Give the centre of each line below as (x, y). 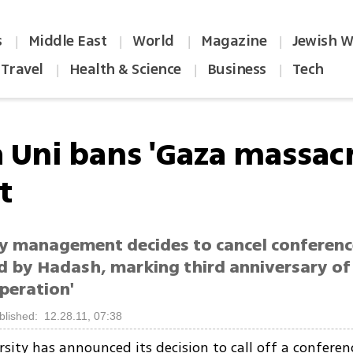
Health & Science (125, 69)
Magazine (234, 41)
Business (236, 69)
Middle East (67, 41)
